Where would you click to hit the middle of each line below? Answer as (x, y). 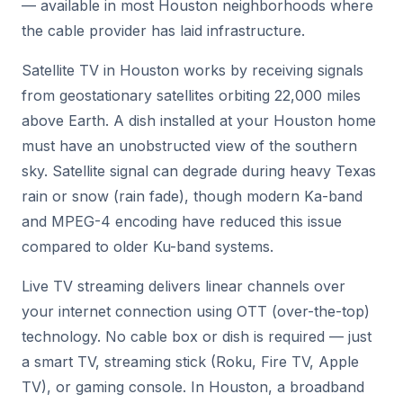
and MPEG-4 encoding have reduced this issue (182, 221)
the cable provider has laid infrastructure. (163, 31)
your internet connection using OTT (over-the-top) (196, 311)
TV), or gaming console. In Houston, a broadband (193, 387)
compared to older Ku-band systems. (148, 246)
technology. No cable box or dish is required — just (197, 336)
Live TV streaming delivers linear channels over (184, 286)
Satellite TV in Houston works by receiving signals (193, 70)
